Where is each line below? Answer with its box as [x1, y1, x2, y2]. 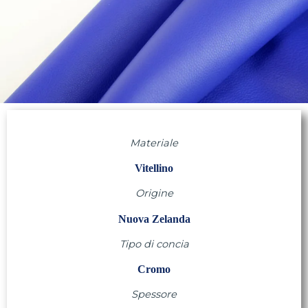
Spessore [131, 288, 177, 301]
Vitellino [135, 162, 173, 175]
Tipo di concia [119, 237, 189, 250]
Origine [135, 187, 173, 200]
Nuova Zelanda [118, 212, 190, 225]
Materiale [130, 136, 178, 149]
